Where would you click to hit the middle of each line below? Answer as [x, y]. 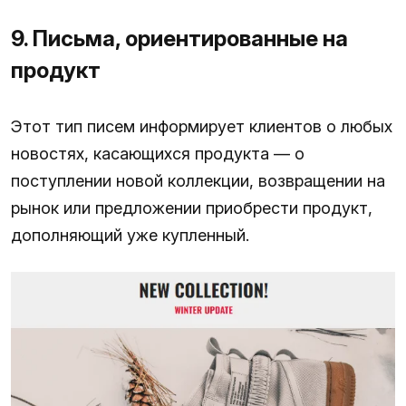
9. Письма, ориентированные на [179, 38]
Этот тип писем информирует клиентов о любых [202, 126]
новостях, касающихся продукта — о [158, 153]
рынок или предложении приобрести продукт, [192, 208]
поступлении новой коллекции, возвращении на [198, 180]
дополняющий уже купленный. [130, 235]
